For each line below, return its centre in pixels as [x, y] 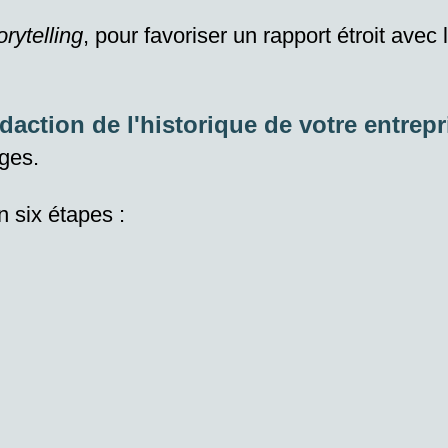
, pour [113, 36]
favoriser [185, 36]
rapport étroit [324, 36]
